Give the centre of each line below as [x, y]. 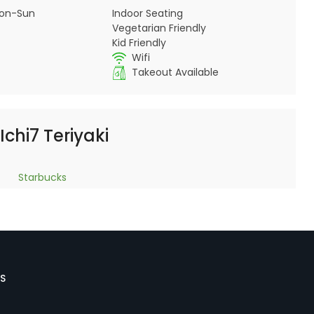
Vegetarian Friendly [159, 28]
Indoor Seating [147, 13]
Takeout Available [175, 72]
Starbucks [42, 177]
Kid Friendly [139, 43]
